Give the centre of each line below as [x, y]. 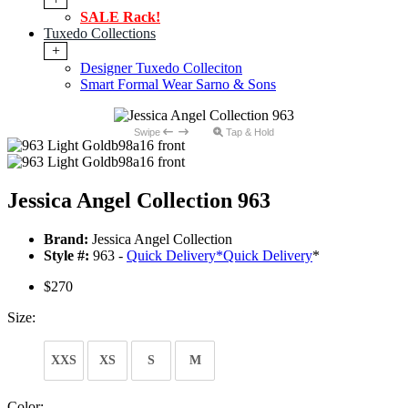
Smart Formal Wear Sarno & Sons [178, 85]
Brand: [66, 240]
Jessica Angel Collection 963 [139, 201]
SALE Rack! [120, 17]
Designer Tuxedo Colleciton [161, 68]
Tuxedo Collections [100, 34]
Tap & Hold [249, 133]
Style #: [66, 256]
